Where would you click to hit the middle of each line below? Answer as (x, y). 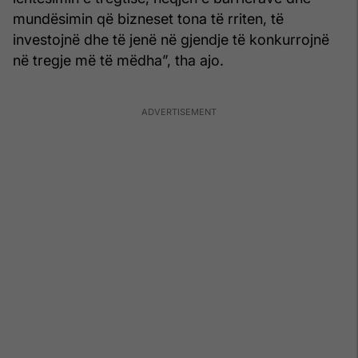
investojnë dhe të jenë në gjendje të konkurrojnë (171, 39)
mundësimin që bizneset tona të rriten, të (148, 18)
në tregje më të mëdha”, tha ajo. (118, 60)
